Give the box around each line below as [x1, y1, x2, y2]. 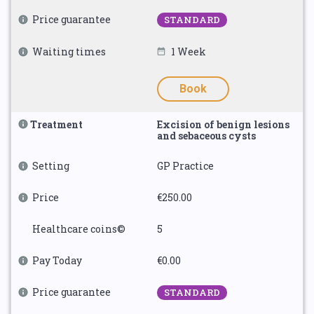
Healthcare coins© [32, 222, 125, 235]
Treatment [30, 118, 83, 131]
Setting [32, 159, 69, 172]
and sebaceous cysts [157, 129, 256, 142]
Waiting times [32, 45, 106, 58]
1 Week [171, 45, 206, 58]
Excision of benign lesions [157, 118, 289, 131]
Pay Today [32, 254, 82, 267]
